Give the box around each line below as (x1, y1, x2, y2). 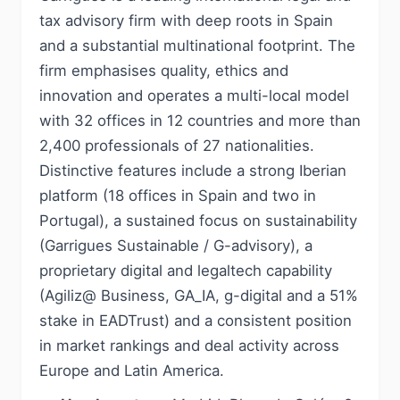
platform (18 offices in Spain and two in (39, 187, 316, 204)
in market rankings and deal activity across (39, 337, 339, 354)
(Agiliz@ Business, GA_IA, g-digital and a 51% (39, 287, 358, 304)
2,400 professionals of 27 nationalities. (39, 137, 314, 154)
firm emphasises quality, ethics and (39, 62, 288, 79)
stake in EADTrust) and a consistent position (39, 312, 352, 329)
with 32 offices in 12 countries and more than (39, 112, 361, 129)
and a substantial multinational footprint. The (39, 37, 355, 54)
